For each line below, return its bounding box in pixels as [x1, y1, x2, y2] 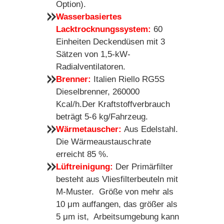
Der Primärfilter [115, 161, 173, 171]
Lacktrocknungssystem [55, 24, 148, 34]
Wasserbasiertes [55, 11, 121, 21]
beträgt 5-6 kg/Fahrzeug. [55, 111, 148, 121]
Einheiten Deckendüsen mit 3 [55, 36, 165, 46]
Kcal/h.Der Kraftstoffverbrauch [55, 99, 170, 109]
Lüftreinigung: [55, 161, 113, 171]
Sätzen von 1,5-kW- [55, 49, 130, 59]
